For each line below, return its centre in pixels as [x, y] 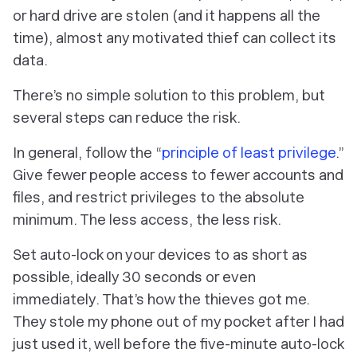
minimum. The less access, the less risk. [147, 220]
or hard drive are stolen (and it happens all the [167, 16]
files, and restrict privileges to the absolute [159, 197]
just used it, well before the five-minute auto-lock [178, 344]
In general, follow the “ [87, 153]
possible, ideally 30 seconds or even [134, 277]
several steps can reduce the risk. [127, 118]
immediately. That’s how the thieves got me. [161, 299]
